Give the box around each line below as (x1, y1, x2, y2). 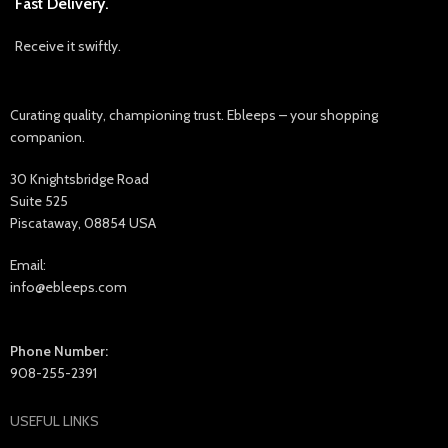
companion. (10, 127, 86, 146)
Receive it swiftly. (15, 36, 122, 55)
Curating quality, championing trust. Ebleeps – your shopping (10, 105, 379, 124)
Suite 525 (10, 191, 69, 210)
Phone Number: (10, 341, 109, 360)
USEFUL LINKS (10, 411, 100, 430)
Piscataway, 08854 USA (10, 213, 157, 232)
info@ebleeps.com (10, 277, 128, 296)
